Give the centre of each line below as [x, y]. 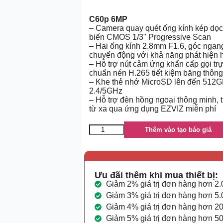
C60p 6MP [108, 19]
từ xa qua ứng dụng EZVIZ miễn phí [153, 109]
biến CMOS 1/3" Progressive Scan [150, 37]
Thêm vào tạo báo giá [178, 129]
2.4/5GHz [106, 91]
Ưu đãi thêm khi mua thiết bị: [156, 175]
